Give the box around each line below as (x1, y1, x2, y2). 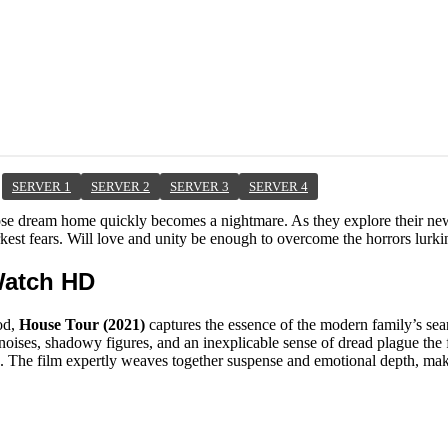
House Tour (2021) (19, 315, 145, 333)
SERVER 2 (91, 178, 150, 194)
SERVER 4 (249, 178, 308, 194)
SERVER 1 (12, 178, 71, 194)
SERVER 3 (170, 178, 229, 194)
